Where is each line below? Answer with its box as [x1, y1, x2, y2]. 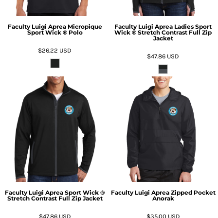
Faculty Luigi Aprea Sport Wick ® [5, 189, 105, 196]
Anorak [152, 195, 174, 202]
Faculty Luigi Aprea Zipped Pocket [110, 189, 216, 196]
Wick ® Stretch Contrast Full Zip [114, 28, 212, 36]
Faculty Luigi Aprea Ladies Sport [114, 22, 212, 30]
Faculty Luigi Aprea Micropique [7, 22, 102, 30]
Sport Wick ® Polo [27, 28, 83, 36]
